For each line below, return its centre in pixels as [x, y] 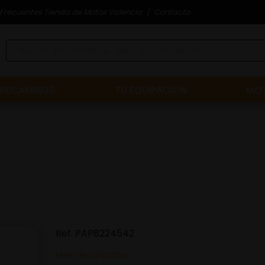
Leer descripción [91, 255]
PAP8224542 [105, 233]
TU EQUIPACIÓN [151, 90]
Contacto [172, 12]
